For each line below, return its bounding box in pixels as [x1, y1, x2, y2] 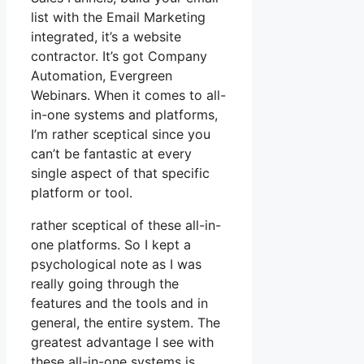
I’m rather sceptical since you [31, 126, 210, 143]
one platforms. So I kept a [31, 236, 191, 253]
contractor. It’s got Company [31, 48, 207, 65]
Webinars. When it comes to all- [31, 87, 226, 104]
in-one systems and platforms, [31, 106, 218, 123]
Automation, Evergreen [31, 67, 172, 84]
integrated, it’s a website [31, 28, 181, 45]
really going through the [31, 275, 179, 292]
